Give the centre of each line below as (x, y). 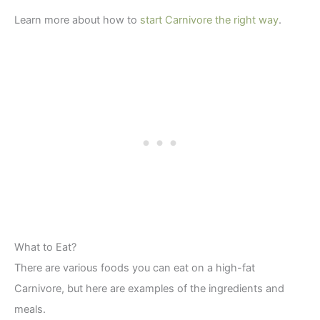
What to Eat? (45, 247)
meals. (30, 310)
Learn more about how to (77, 20)
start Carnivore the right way (209, 20)
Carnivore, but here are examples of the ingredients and (149, 289)
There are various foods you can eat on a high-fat (135, 268)
